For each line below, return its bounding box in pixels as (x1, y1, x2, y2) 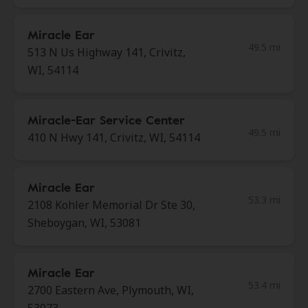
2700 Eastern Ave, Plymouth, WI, (27, 283, 194, 298)
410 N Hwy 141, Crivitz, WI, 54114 (27, 130, 200, 145)
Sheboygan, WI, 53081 (27, 215, 141, 230)
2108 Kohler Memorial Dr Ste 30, (27, 197, 195, 212)
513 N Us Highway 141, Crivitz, (27, 45, 186, 60)
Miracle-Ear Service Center (27, 111, 185, 129)
